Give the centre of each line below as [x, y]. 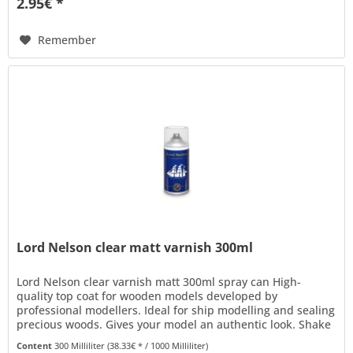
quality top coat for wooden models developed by [147, 295]
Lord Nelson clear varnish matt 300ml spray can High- [159, 281]
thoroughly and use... [73, 338]
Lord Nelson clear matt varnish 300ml [135, 247]
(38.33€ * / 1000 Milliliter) [158, 345]
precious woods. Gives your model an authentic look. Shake [174, 324]
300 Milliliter [81, 345]
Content [36, 345]
